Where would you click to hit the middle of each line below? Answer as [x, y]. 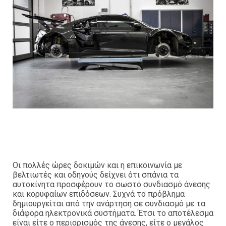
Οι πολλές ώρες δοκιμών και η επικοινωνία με [97, 165]
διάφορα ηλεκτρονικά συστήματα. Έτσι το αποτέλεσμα [113, 213]
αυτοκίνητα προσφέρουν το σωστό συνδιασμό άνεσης [111, 185]
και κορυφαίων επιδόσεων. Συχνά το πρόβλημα [99, 194]
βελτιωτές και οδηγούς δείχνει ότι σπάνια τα [96, 175]
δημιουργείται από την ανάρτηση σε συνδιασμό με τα [109, 204]
